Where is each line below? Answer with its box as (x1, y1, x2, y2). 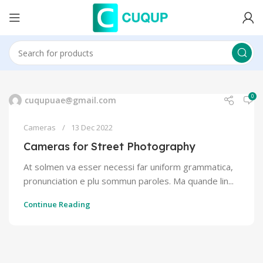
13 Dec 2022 (71, 122, 113, 133)
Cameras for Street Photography (23, 140, 195, 153)
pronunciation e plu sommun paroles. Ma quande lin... (23, 175, 234, 187)
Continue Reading (23, 199, 90, 210)
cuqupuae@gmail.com (25, 95, 116, 106)
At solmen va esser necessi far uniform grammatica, (23, 161, 233, 173)
